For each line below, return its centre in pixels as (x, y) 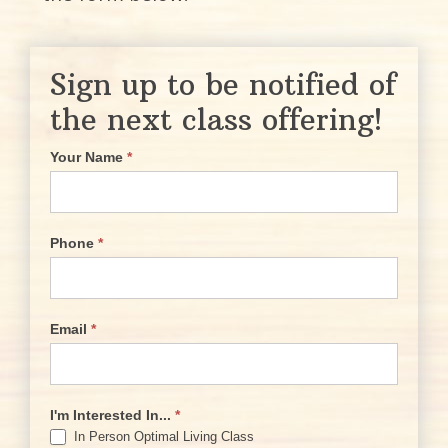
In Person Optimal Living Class (162, 436)
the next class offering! (216, 120)
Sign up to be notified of (223, 85)
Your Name (88, 156)
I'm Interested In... (112, 414)
